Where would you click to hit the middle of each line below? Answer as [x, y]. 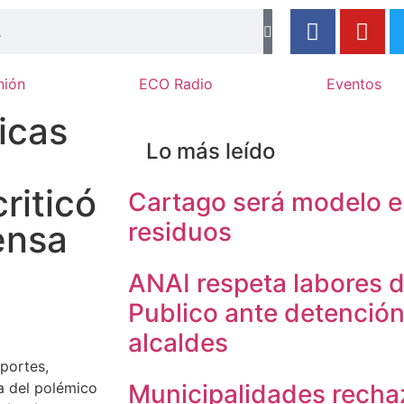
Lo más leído [211, 151]
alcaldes [178, 343]
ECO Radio [176, 84]
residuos [180, 232]
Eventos [354, 84]
